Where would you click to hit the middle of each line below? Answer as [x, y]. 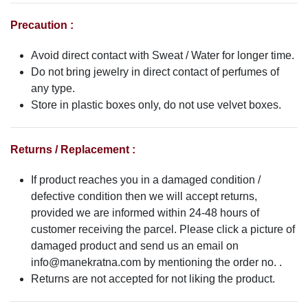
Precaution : [42, 25]
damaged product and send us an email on [135, 245]
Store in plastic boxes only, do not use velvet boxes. [156, 104]
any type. [53, 88]
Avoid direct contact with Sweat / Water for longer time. [163, 55]
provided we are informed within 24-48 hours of [145, 212]
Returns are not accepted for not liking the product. [153, 278]
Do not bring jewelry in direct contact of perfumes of [155, 71]
